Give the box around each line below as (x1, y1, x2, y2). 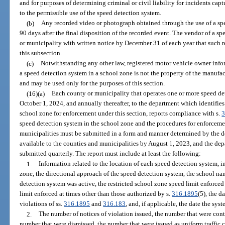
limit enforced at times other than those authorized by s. (20, 190, 172, 198)
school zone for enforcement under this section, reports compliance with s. (20, 109, 222, 118)
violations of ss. (20, 200, 64, 208)
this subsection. (20, 49, 62, 57)
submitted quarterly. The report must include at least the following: (20, 150, 201, 158)
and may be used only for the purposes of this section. (20, 79, 165, 87)
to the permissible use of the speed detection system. (20, 9, 162, 17)
